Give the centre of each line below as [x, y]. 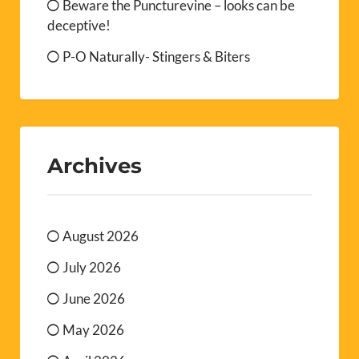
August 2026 [101, 236]
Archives [95, 166]
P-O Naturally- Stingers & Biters [156, 57]
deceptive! [79, 26]
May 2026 [93, 330]
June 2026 [94, 299]
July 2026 [92, 268]
